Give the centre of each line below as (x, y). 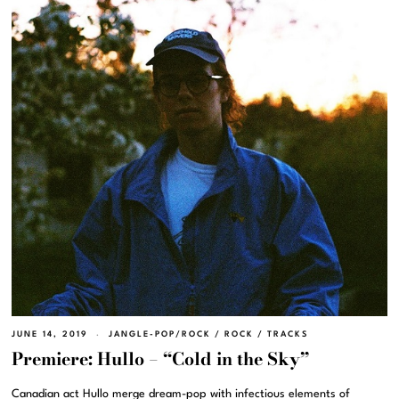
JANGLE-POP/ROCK (160, 335)
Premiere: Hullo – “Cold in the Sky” (161, 359)
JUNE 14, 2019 (50, 335)
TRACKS (288, 335)
